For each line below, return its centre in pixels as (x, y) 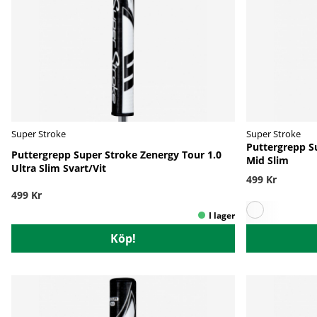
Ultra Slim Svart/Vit (59, 168)
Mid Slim (267, 160)
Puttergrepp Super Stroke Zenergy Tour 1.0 (116, 154)
